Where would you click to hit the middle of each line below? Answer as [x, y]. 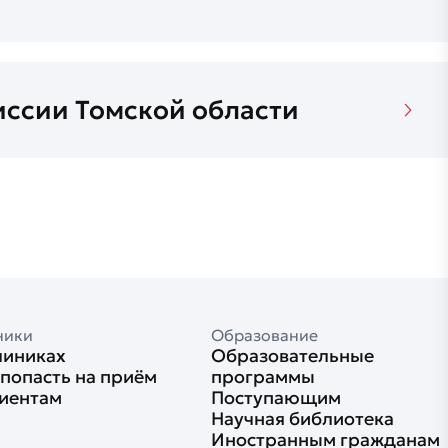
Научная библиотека [302, 418]
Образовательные [292, 355]
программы [262, 376]
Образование [264, 335]
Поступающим [275, 397]
